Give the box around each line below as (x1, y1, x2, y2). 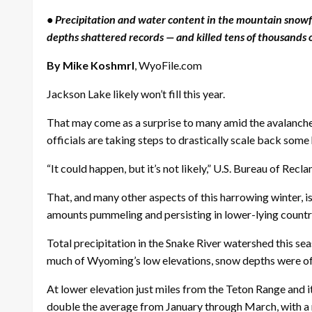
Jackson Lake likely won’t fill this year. (47, 87, 227, 101)
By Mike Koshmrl (47, 58, 134, 72)
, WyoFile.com (134, 58, 202, 72)
